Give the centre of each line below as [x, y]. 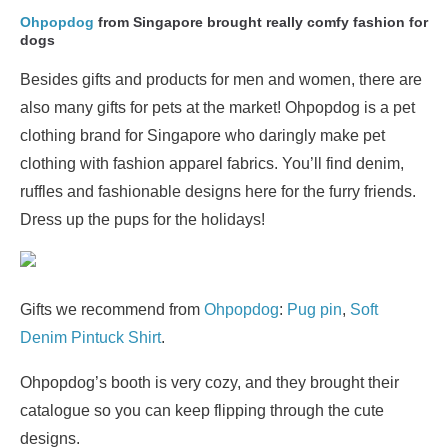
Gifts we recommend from [112, 309]
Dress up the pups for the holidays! [142, 219]
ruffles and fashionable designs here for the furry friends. [218, 191]
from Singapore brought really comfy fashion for [261, 22]
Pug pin [314, 309]
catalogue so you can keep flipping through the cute [202, 410]
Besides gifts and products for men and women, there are [221, 79]
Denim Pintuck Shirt [90, 337]
